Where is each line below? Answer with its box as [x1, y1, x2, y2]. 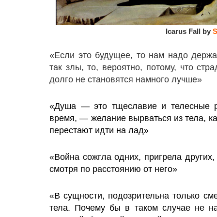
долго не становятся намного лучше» [49, 75, 202, 84]
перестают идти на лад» [49, 125, 149, 135]
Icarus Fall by [165, 27, 213, 35]
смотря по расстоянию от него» [49, 164, 177, 174]
